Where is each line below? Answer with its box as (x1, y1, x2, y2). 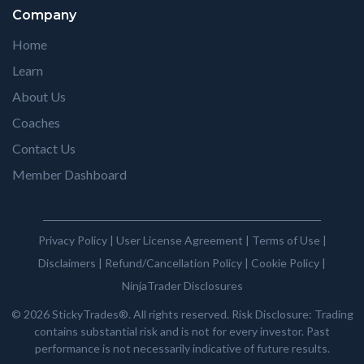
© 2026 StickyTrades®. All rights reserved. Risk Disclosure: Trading (11, 307, 353, 322)
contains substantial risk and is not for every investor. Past (34, 324, 330, 339)
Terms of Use (251, 233, 320, 248)
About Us (12, 89, 66, 105)
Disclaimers (38, 256, 96, 271)
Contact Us (12, 141, 76, 157)
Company (12, 7, 76, 24)
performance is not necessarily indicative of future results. (34, 341, 330, 356)
